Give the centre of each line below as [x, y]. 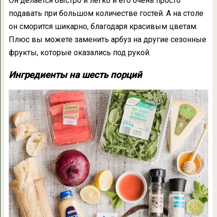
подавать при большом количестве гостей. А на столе [106, 13]
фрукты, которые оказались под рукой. [79, 53]
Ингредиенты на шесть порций [75, 75]
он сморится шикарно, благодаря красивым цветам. [103, 26]
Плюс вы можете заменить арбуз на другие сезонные [107, 39]
